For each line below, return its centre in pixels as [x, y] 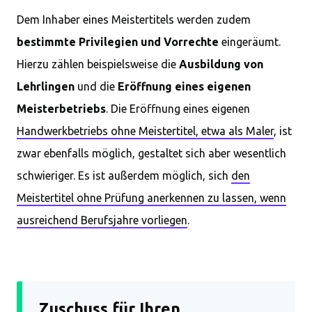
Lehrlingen [46, 86]
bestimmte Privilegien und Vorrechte [118, 42]
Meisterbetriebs [61, 109]
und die [96, 86]
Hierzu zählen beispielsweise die [98, 64]
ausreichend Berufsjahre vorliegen [102, 220]
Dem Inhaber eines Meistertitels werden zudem [134, 19]
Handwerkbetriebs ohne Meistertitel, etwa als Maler [145, 131]
